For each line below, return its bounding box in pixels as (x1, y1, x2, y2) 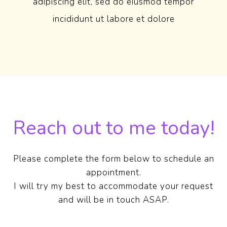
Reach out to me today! (13, 115, 214, 141)
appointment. (86, 167, 141, 179)
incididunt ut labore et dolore (52, 13, 175, 25)
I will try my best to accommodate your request (14, 180, 213, 193)
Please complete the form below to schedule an (13, 153, 214, 165)
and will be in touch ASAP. (58, 194, 169, 206)
